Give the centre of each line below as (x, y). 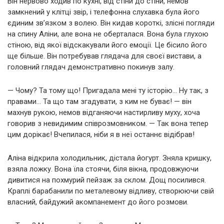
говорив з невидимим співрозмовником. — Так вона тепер (108, 124)
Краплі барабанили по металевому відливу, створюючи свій (111, 191)
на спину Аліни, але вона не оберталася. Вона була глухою (108, 34)
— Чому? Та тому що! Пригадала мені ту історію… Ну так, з (108, 91)
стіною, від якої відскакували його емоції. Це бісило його (107, 45)
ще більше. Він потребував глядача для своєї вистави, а (104, 56)
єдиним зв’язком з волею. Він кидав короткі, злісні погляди (111, 23)
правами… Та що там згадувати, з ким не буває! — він (99, 102)
